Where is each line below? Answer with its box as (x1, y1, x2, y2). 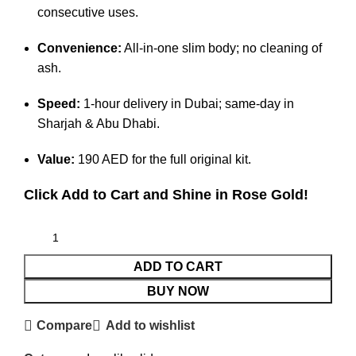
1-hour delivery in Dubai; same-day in (80, 96, 294, 110)
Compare (37, 319, 93, 333)
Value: (37, 152, 75, 166)
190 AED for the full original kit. (75, 152, 251, 166)
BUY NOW (147, 284, 209, 298)
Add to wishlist (105, 319, 195, 333)
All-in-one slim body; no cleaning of (122, 41, 322, 55)
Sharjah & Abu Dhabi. (37, 116, 160, 130)
